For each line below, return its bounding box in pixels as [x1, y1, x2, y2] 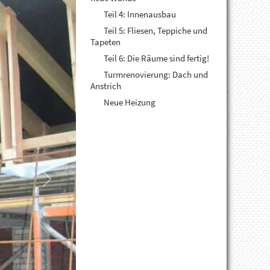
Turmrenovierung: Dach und [102, 69, 209, 80]
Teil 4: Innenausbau [102, 8, 177, 20]
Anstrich [90, 80, 122, 92]
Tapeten [90, 36, 121, 48]
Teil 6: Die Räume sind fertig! [102, 52, 210, 64]
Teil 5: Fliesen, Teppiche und [102, 25, 208, 36]
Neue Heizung [102, 96, 156, 108]
